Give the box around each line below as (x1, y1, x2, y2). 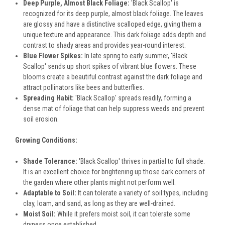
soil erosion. (23, 115, 59, 124)
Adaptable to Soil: (23, 189, 77, 197)
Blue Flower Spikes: (23, 52, 83, 60)
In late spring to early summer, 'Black (83, 52, 188, 60)
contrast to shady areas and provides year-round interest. (23, 41, 186, 50)
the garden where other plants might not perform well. (23, 178, 176, 187)
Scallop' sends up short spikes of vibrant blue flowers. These (23, 62, 197, 71)
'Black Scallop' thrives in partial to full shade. (77, 157, 205, 166)
